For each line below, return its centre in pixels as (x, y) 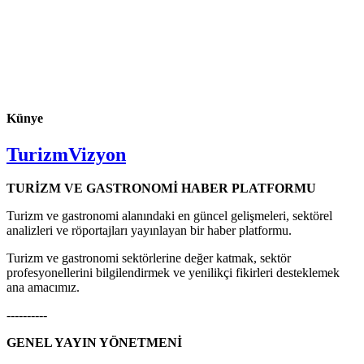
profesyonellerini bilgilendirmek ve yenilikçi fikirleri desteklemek (173, 273)
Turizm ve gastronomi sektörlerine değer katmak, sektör (149, 258)
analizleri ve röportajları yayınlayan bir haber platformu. (149, 231)
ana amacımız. (43, 288)
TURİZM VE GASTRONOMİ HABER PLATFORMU (161, 188)
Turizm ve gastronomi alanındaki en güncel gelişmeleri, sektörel (169, 216)
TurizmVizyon (66, 154)
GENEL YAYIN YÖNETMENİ (94, 343)
